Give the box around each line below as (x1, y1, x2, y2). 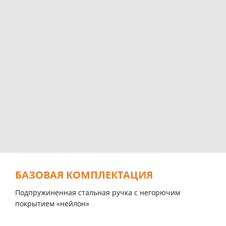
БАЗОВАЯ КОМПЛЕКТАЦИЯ (15, 168, 153, 182)
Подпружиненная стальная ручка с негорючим (15, 188, 180, 198)
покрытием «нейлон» (15, 199, 89, 209)
